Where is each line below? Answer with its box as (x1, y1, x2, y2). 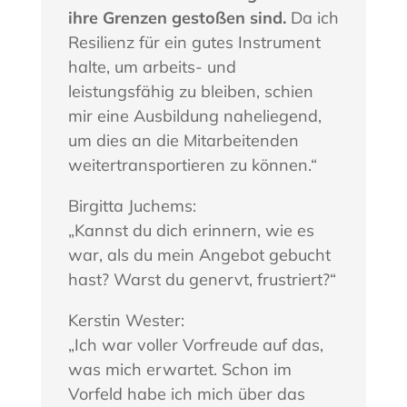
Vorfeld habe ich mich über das (67, 383, 305, 405)
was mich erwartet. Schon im (67, 359, 292, 381)
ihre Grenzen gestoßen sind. (67, 7, 286, 29)
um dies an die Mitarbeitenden (67, 130, 299, 152)
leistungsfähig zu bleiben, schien (67, 81, 313, 103)
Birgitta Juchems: (67, 195, 196, 217)
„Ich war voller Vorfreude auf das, (67, 334, 323, 356)
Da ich (285, 7, 339, 29)
